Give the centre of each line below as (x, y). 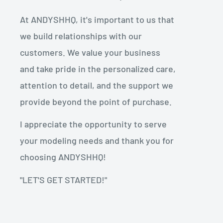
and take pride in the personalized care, (98, 68)
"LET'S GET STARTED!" (63, 179)
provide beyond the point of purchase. (96, 101)
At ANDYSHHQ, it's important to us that (97, 19)
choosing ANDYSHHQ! (63, 157)
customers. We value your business (90, 52)
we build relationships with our (81, 36)
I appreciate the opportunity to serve (93, 124)
